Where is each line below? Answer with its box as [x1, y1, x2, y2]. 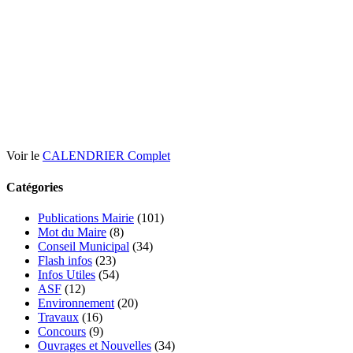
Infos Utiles [38, 267, 95, 281]
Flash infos [38, 253, 92, 267]
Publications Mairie [38, 210, 134, 225]
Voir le [6, 149, 43, 163]
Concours [38, 324, 86, 338]
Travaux [38, 310, 79, 324]
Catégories [6, 180, 63, 194]
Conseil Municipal [38, 239, 129, 253]
